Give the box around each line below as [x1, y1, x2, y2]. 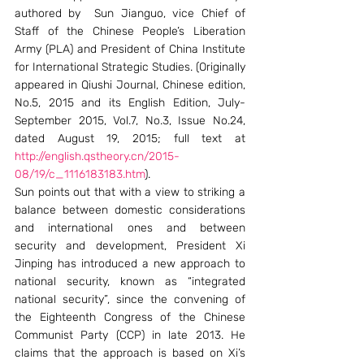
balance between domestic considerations [15, 203, 245, 217]
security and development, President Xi [15, 239, 245, 253]
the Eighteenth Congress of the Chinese [15, 310, 245, 324]
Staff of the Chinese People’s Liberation [15, 24, 245, 38]
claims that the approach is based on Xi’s [15, 346, 245, 360]
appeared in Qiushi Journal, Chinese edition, [15, 78, 245, 92]
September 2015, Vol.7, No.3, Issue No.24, [15, 114, 245, 128]
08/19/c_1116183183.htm [15, 167, 145, 181]
